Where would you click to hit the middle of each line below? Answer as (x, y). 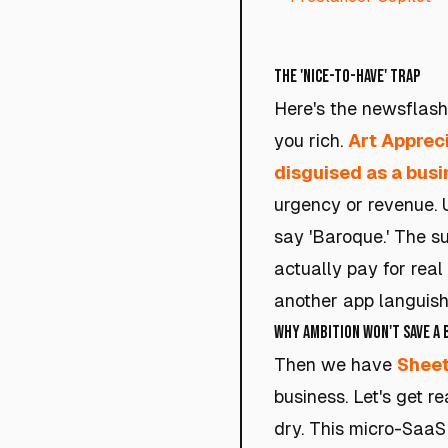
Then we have (335, 364)
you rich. (311, 140)
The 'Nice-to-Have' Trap (347, 76)
